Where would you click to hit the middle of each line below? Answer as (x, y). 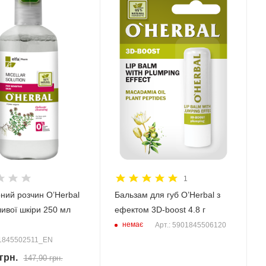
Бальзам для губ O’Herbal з (167, 194)
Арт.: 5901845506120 (190, 225)
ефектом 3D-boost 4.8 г (160, 209)
